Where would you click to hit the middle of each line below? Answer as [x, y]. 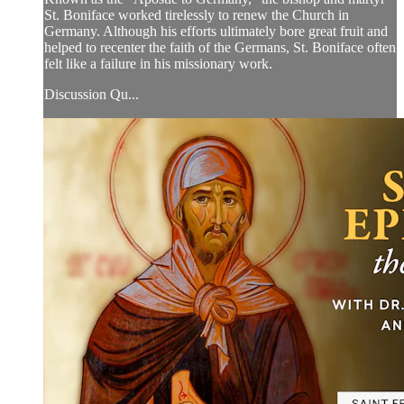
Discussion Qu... [92, 95]
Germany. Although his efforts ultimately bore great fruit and [216, 32]
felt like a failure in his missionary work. [158, 64]
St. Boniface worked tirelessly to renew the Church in [197, 15]
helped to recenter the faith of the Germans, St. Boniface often [220, 48]
